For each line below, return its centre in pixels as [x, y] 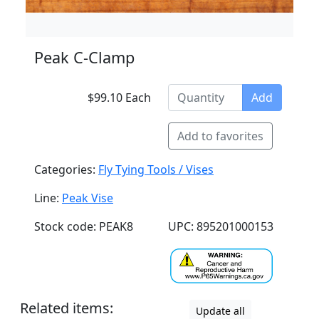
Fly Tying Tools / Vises [156, 169]
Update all [220, 311]
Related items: [67, 308]
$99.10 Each [119, 98]
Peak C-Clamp [84, 57]
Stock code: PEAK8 [84, 226]
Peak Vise [88, 198]
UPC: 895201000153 [221, 226]
